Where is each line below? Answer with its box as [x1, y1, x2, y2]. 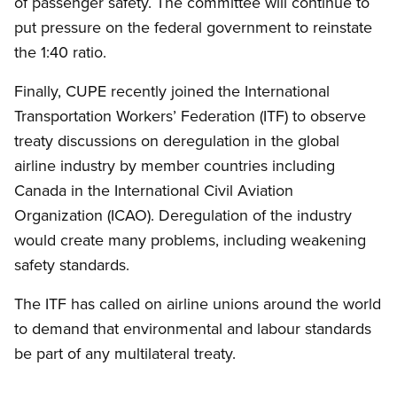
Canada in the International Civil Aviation [14, 179, 293, 202]
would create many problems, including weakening [14, 229, 366, 252]
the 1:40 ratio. [14, 41, 106, 64]
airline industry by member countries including [14, 154, 335, 177]
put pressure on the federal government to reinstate [14, 16, 372, 39]
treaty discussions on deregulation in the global [14, 129, 339, 152]
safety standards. [14, 253, 129, 276]
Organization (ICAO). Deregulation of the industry [14, 204, 352, 227]
